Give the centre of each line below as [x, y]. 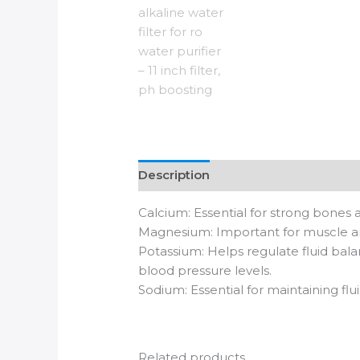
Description [174, 175]
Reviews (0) [262, 175]
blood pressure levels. [205, 270]
